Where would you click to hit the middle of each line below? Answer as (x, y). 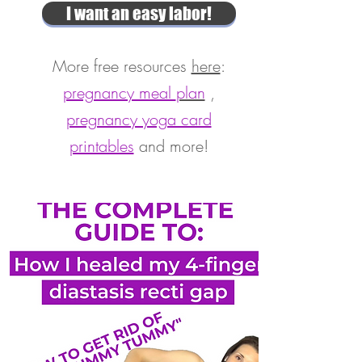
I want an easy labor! (139, 13)
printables (101, 146)
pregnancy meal (119, 93)
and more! (171, 146)
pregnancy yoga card (139, 119)
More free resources (122, 66)
